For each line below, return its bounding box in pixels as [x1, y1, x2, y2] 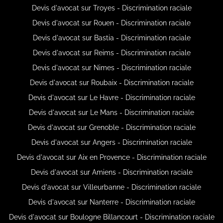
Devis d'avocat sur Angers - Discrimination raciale [31, 138, 192, 146]
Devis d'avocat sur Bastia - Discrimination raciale [32, 33, 191, 42]
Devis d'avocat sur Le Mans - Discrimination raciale [29, 108, 194, 116]
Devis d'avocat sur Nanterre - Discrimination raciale [28, 198, 195, 206]
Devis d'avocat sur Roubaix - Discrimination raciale [29, 78, 194, 87]
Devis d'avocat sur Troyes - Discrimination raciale [31, 3, 192, 12]
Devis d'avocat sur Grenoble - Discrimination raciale [27, 123, 196, 131]
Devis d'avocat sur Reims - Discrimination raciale [32, 48, 191, 57]
